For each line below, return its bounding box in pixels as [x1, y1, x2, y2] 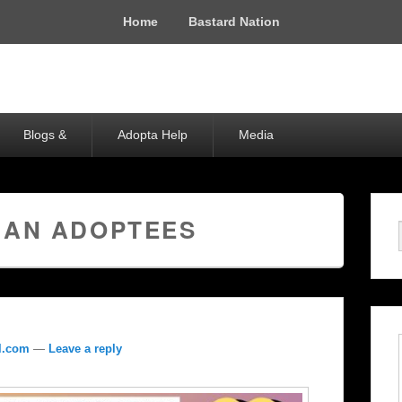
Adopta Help [118, 127, 188, 142]
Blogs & [23, 127, 66, 142]
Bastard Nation [188, 14, 280, 29]
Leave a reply [48, 342, 122, 355]
